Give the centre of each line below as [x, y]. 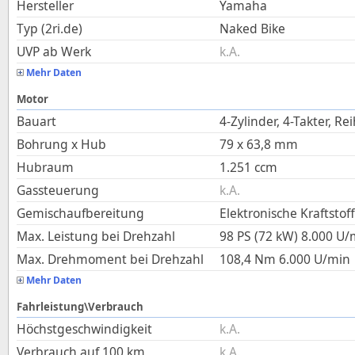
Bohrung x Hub [61, 144]
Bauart [36, 121]
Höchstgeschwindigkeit [84, 329]
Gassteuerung [58, 190]
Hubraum [45, 167]
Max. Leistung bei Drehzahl [96, 236]
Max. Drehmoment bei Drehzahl [110, 259]
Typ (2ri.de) [50, 29]
